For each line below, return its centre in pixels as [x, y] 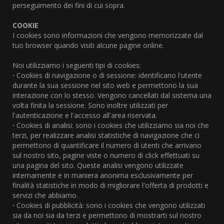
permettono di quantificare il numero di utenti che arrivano [107, 145]
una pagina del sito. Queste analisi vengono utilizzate [98, 165]
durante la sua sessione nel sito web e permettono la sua [105, 85]
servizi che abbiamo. [45, 195]
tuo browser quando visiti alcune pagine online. [88, 45]
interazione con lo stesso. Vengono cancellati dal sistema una [112, 95]
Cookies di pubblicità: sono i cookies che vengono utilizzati [111, 205]
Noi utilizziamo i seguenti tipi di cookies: [77, 65]
